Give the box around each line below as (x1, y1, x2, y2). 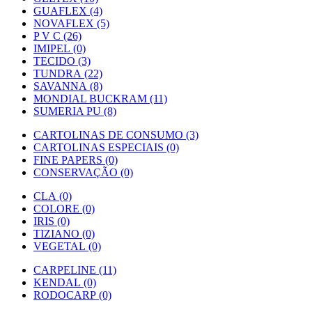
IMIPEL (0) (33, 42, 86, 54)
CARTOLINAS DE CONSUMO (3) (33, 128, 198, 141)
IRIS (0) (33, 214, 70, 227)
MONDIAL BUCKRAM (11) (33, 92, 167, 104)
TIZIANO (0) (33, 227, 95, 240)
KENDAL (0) (33, 276, 96, 288)
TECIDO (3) (33, 54, 91, 67)
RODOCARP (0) (33, 288, 111, 301)
